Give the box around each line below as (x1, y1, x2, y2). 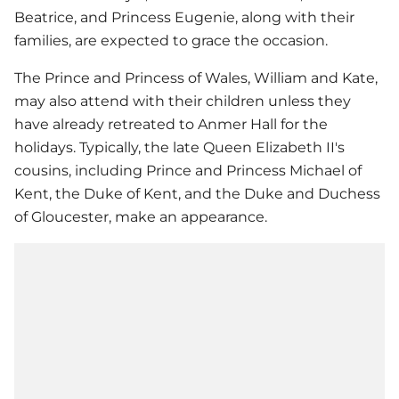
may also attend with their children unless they (14, 93, 351, 110)
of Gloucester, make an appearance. (14, 208, 267, 226)
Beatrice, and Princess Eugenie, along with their (14, 9, 354, 27)
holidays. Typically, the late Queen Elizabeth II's (14, 139, 345, 157)
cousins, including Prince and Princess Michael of (14, 162, 362, 180)
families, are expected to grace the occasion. (14, 32, 328, 50)
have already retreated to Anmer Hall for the (14, 116, 328, 134)
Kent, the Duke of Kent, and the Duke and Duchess (14, 185, 380, 203)
